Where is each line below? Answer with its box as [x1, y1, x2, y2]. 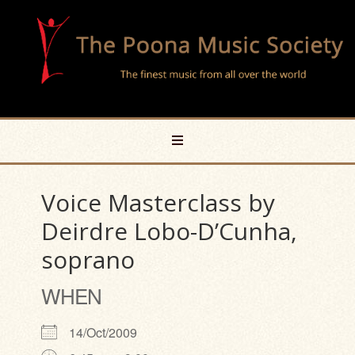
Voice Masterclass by [41, 186, 276, 219]
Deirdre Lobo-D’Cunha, [41, 215, 298, 247]
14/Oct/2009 [69, 323, 151, 342]
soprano [41, 243, 136, 276]
